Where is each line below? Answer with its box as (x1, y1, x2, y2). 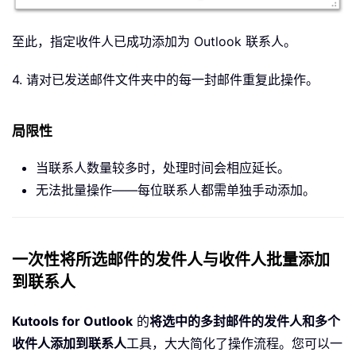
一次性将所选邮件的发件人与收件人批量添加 (12, 250, 330, 272)
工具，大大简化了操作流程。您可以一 (126, 335, 342, 352)
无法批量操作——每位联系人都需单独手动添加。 (36, 182, 315, 199)
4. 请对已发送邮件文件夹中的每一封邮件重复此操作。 (12, 72, 319, 88)
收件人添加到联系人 (12, 335, 126, 352)
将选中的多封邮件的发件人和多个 (149, 313, 340, 330)
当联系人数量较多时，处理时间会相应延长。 (36, 160, 290, 176)
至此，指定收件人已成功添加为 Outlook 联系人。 (12, 33, 296, 50)
